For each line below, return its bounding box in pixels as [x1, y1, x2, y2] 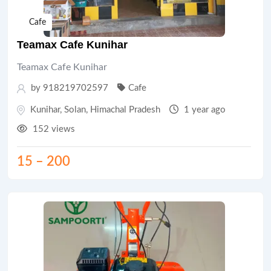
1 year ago [181, 105, 226, 114]
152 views [30, 125, 75, 134]
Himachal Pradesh [90, 105, 160, 114]
